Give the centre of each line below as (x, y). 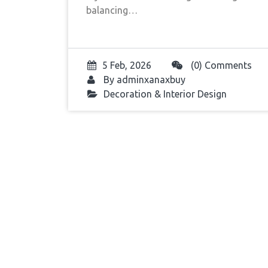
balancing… (112, 10)
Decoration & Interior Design (165, 94)
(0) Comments (220, 65)
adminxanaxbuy (151, 80)
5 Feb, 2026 (127, 65)
